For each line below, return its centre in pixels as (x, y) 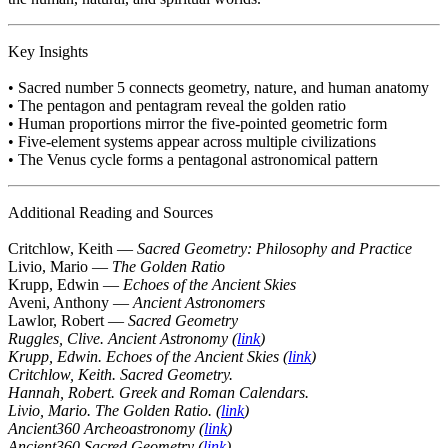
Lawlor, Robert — (68, 320)
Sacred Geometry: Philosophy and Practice (274, 248)
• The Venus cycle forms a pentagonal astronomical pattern (193, 159)
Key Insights (48, 51)
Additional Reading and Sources (110, 212)
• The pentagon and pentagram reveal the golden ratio (177, 105)
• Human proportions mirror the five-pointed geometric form (197, 123)
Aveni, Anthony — (70, 302)
